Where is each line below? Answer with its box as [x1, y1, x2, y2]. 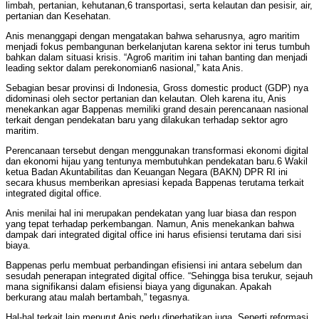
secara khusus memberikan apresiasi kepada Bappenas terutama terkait [6, 177, 304, 189]
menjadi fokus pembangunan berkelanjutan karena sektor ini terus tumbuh [6, 41, 310, 53]
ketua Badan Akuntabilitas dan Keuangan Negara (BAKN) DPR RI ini [6, 167, 288, 178]
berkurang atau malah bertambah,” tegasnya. [6, 292, 190, 303]
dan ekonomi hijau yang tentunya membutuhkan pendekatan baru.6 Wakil [6, 156, 308, 167]
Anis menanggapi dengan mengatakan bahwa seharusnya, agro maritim [6, 31, 300, 42]
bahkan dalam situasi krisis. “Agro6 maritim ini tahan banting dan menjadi [6, 52, 308, 63]
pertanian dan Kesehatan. [6, 11, 111, 22]
